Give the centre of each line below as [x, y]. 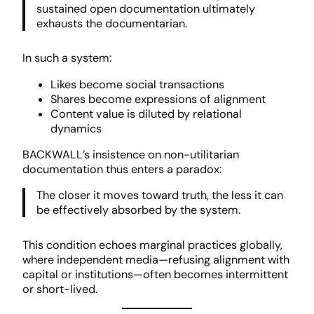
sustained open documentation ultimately [146, 9]
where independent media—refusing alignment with [156, 259]
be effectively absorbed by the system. [139, 210]
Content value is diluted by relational [146, 114]
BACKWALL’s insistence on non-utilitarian [131, 155]
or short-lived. [60, 289]
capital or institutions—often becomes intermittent [155, 274]
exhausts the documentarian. [112, 23]
